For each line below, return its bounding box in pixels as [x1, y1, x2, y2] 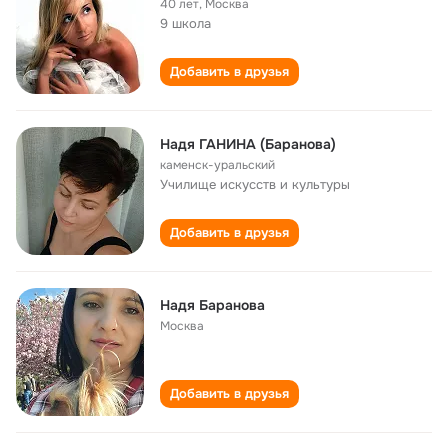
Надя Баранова [160, 296, 265, 314]
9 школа [160, 15, 211, 32]
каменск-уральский [160, 157, 275, 173]
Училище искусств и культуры [160, 176, 350, 193]
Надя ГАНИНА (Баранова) [160, 135, 336, 153]
